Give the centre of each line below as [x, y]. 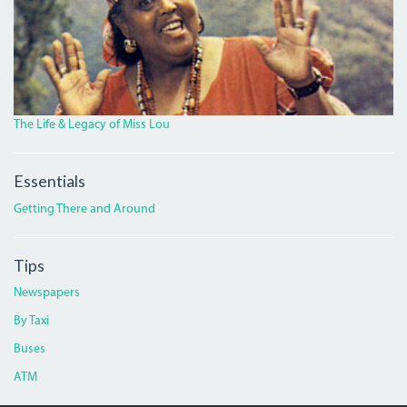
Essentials [50, 182]
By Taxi [31, 322]
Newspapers [47, 293]
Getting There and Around [84, 209]
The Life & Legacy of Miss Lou [92, 125]
